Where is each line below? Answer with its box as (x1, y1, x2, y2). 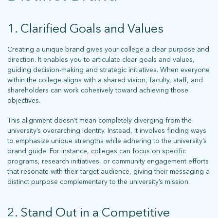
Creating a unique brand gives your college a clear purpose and (7, 45, 209, 54)
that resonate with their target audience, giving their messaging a (7, 167, 210, 176)
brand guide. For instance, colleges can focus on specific (7, 146, 186, 155)
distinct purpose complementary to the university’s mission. (7, 177, 190, 186)
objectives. (7, 96, 40, 105)
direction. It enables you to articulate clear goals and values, (7, 55, 195, 64)
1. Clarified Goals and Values (7, 21, 163, 36)
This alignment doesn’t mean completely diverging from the (7, 116, 192, 125)
